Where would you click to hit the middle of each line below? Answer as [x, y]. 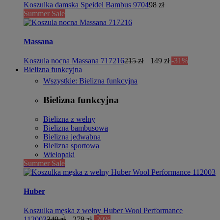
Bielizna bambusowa [76, 128]
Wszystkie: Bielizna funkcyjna [90, 81]
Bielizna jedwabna [72, 137]
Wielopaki [59, 154]
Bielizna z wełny [69, 119]
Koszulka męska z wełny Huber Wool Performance [103, 211]
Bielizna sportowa [71, 145]
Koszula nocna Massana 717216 [74, 61]
